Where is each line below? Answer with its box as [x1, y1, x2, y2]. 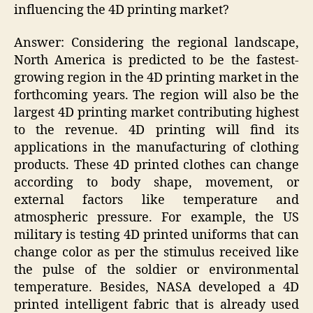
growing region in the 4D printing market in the [14, 70, 299, 87]
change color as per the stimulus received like [14, 245, 299, 261]
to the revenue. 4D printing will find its [14, 122, 299, 139]
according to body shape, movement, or [14, 175, 299, 191]
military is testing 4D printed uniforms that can [14, 227, 299, 244]
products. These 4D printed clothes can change [14, 157, 299, 174]
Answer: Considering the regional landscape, [14, 35, 299, 52]
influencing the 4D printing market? [14, 1, 229, 18]
